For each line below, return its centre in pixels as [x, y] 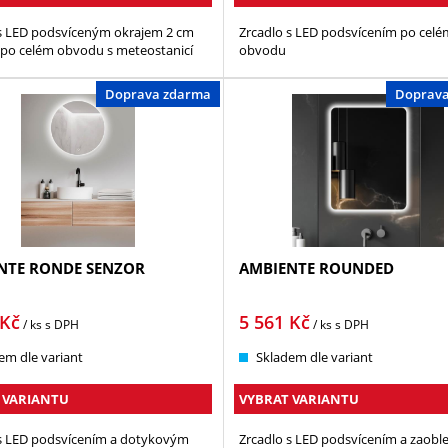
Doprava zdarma [157, 94]
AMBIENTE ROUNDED [316, 267]
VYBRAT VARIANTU [298, 398]
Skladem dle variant [314, 356]
